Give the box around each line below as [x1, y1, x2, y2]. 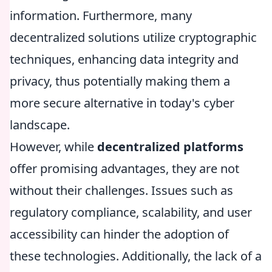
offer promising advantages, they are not [10, 160, 239, 177]
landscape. [10, 117, 70, 133]
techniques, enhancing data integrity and [10, 51, 239, 67]
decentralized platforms [97, 138, 243, 155]
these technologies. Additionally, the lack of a [10, 248, 262, 264]
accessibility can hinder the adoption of [10, 226, 229, 242]
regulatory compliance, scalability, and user [10, 204, 252, 220]
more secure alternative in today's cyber [10, 95, 234, 111]
